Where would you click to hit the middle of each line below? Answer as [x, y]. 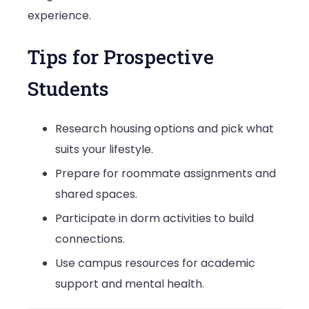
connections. [90, 239]
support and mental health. [130, 283]
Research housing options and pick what [165, 128]
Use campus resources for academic [155, 263]
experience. [59, 16]
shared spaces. [96, 194]
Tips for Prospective [121, 57]
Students [68, 88]
